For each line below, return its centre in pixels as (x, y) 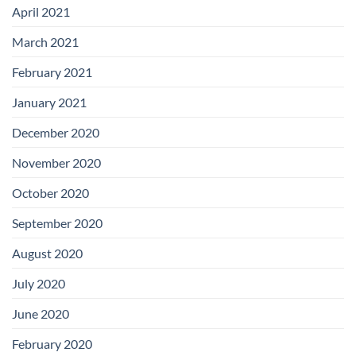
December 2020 (56, 132)
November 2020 (56, 162)
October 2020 (50, 192)
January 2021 (49, 102)
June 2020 (41, 313)
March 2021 (45, 41)
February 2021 (52, 72)
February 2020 (52, 343)
